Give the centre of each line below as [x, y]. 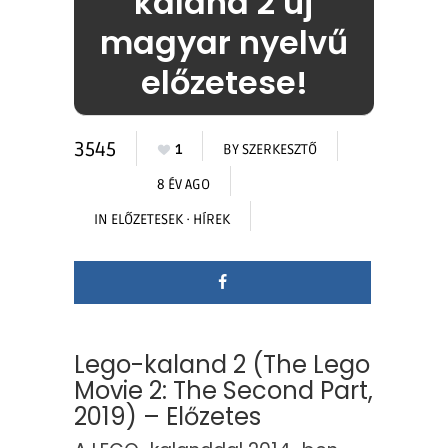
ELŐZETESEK [147, 220]
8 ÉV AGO [183, 185]
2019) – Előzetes [167, 417]
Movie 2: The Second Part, [223, 391]
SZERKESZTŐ [279, 150]
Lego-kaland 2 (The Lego [222, 365]
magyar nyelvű [224, 43]
